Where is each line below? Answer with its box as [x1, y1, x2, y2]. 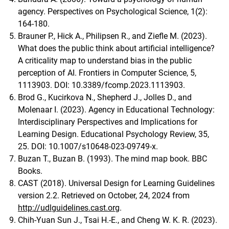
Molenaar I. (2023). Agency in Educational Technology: [18, 104, 215, 114]
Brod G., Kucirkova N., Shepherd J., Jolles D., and [18, 92, 192, 102]
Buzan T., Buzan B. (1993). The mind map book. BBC [18, 153, 207, 164]
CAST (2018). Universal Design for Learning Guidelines [18, 178, 215, 188]
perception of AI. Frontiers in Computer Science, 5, [18, 67, 196, 78]
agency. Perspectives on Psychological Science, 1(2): [18, 6, 208, 16]
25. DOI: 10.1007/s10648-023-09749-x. [18, 141, 158, 151]
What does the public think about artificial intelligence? [18, 43, 215, 53]
